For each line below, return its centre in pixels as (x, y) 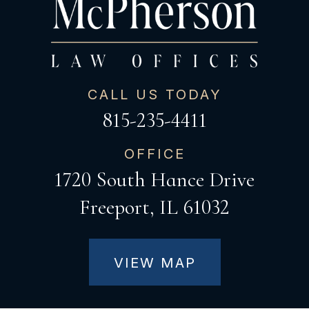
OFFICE (154, 153)
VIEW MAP (154, 262)
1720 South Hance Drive (154, 179)
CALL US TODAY (154, 94)
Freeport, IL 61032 (154, 207)
